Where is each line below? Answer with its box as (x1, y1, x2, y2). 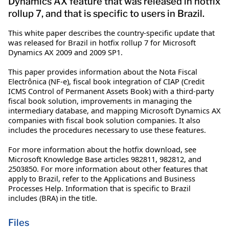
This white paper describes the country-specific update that (8, 27, 215, 38)
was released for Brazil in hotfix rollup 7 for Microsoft (8, 37, 196, 48)
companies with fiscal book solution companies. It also (8, 114, 200, 125)
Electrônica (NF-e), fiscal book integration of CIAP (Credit (8, 76, 204, 86)
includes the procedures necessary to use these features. (8, 124, 206, 135)
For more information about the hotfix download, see (8, 144, 196, 154)
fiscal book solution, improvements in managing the (8, 95, 192, 106)
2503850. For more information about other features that (8, 163, 208, 174)
